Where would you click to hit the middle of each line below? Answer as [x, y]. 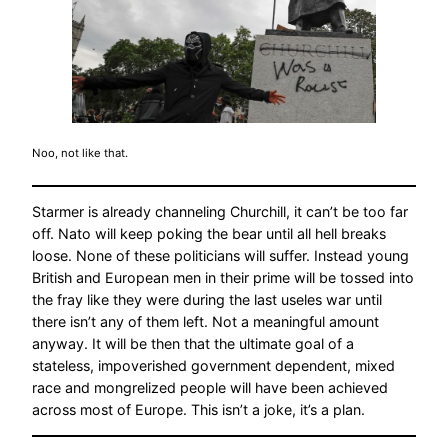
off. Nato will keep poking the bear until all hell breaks [209, 234]
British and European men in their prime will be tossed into [223, 278]
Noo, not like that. [80, 153]
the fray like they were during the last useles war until [207, 300]
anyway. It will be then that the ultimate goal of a [193, 344]
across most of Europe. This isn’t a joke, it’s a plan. [198, 410]
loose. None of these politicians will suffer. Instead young [220, 256]
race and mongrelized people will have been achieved [210, 388]
